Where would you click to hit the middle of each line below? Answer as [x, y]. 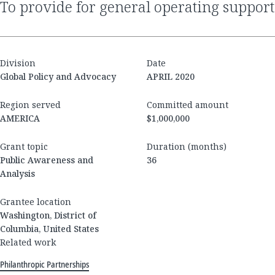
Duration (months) [187, 147]
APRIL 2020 [171, 77]
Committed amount [188, 105]
